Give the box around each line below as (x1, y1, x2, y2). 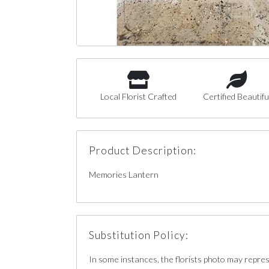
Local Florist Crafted (100, 91, 177, 101)
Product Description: (89, 144, 196, 157)
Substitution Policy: (89, 229, 189, 241)
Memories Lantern (89, 169, 159, 180)
